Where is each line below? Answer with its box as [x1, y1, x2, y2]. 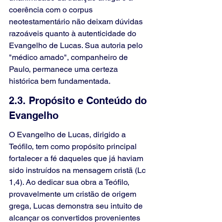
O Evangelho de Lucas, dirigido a [9, 130, 128, 140]
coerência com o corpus [9, 5, 95, 15]
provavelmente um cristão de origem [9, 189, 138, 199]
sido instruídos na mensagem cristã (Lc [9, 166, 148, 175]
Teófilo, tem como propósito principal [9, 142, 139, 152]
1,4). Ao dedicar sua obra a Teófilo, [9, 177, 131, 187]
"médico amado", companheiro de [9, 53, 130, 62]
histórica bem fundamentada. [9, 76, 111, 86]
